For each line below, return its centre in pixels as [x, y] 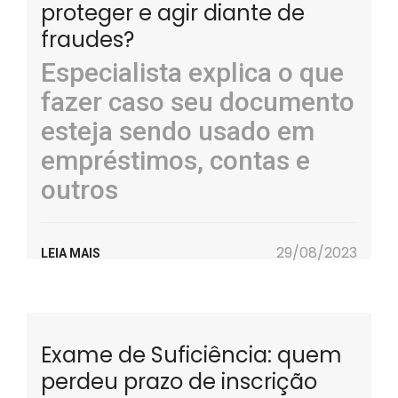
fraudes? [88, 40]
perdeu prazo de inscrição [179, 382]
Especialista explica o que [192, 72]
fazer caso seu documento [198, 102]
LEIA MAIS [71, 253]
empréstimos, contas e [175, 160]
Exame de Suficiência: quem [191, 355]
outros [80, 190]
